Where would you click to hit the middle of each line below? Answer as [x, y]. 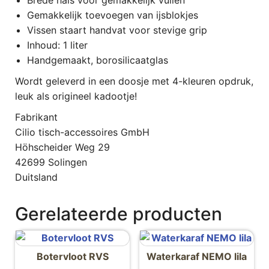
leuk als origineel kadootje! [76, 96]
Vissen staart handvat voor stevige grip [117, 30]
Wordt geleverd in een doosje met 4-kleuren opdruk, [134, 81]
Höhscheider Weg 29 [62, 147]
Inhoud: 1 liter [57, 45]
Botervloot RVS [72, 256]
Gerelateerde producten [119, 213]
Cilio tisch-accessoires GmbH [82, 132]
